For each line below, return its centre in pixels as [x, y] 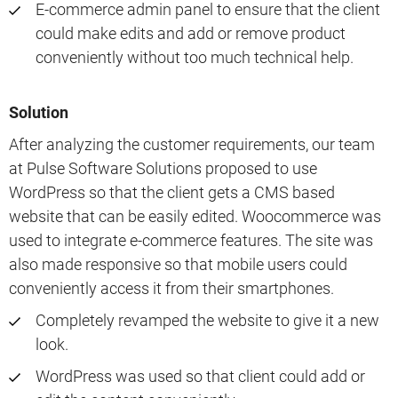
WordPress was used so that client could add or [200, 377]
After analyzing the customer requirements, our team [192, 145]
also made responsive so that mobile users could [178, 265]
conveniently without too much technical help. [195, 57]
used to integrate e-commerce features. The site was [191, 241]
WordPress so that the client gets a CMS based [172, 193]
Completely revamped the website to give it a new [207, 321]
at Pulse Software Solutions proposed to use [163, 169]
